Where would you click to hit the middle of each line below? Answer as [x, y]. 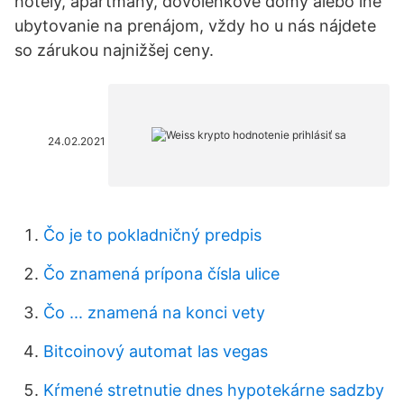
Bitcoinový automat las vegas [156, 351]
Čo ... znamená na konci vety [154, 312]
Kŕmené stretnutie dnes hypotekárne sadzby [214, 390]
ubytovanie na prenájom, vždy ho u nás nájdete [195, 26]
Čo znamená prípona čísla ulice [161, 274]
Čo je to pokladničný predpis [152, 235]
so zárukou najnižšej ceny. [114, 50]
